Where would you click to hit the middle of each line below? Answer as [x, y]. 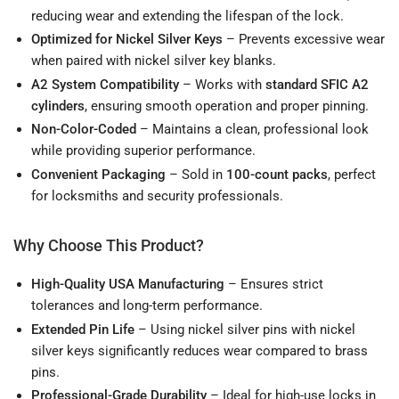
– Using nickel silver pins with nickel [245, 329]
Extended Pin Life [83, 329]
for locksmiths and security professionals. [157, 195]
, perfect [352, 174]
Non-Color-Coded [84, 130]
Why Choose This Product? [109, 246]
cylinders [58, 106]
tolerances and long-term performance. [147, 306]
